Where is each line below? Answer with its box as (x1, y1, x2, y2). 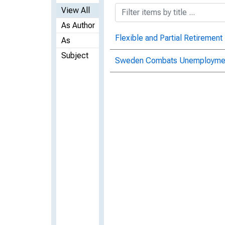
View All (61, 5, 90, 15)
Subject (61, 50, 88, 60)
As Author (61, 20, 95, 30)
